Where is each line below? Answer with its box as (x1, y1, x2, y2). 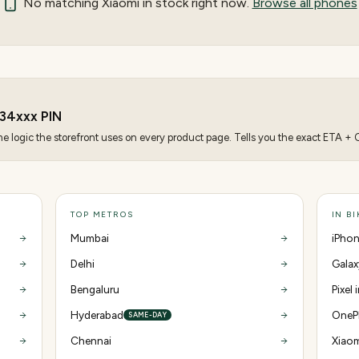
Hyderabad (71, 309, 124, 321)
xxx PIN (16, 108, 62, 124)
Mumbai (71, 232, 110, 244)
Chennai (71, 334, 112, 347)
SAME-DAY (128, 310, 167, 319)
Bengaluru (71, 283, 120, 296)
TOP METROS (71, 209, 134, 220)
